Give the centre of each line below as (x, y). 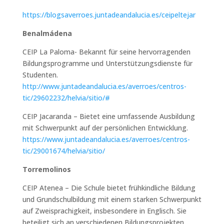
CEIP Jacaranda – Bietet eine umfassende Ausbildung (108, 116)
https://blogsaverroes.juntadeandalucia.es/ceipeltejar (109, 14)
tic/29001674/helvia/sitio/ (63, 150)
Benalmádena (47, 33)
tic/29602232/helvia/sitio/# (66, 97)
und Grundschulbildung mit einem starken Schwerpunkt (112, 199)
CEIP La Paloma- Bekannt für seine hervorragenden (106, 51)
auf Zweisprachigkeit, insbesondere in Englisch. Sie (104, 210)
